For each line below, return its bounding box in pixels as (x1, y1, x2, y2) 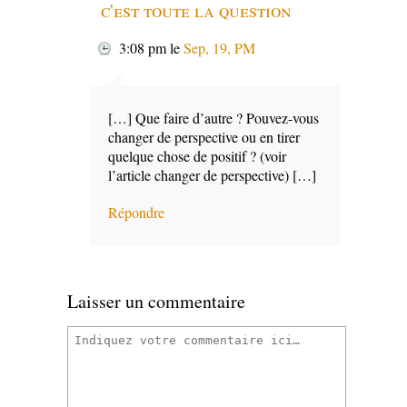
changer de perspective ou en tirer (108, 127, 300, 147)
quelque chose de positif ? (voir (108, 146, 286, 166)
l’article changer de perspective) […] (108, 165, 316, 185)
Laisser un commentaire (67, 289, 245, 314)
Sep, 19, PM (184, 38, 255, 58)
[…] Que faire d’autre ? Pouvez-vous (108, 108, 319, 128)
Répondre (108, 203, 164, 223)
